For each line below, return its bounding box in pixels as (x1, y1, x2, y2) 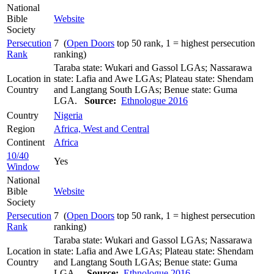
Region (7, 123, 35, 134)
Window (7, 161, 40, 172)
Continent (7, 136, 45, 147)
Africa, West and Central (54, 123, 149, 134)
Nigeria (54, 109, 83, 120)
